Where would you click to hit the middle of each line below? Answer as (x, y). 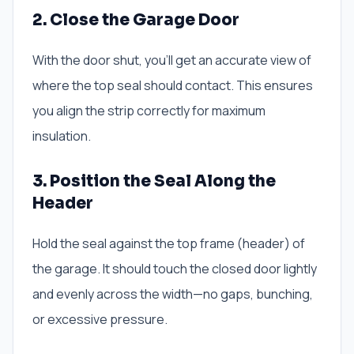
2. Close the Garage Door (136, 21)
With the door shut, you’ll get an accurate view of (172, 60)
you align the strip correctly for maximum (149, 111)
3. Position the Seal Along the (154, 182)
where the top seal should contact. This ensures (173, 86)
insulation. (62, 136)
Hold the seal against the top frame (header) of (169, 244)
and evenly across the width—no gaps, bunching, (173, 294)
